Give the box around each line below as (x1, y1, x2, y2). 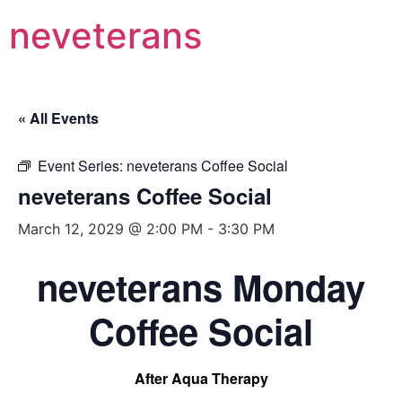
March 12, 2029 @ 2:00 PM (18, 220, 203, 238)
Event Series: (38, 155, 127, 176)
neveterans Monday (37, 261, 365, 312)
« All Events (18, 108, 99, 128)
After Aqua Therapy (134, 368, 268, 389)
